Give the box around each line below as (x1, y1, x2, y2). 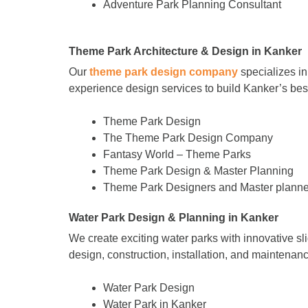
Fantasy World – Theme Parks (103, 148, 251, 160)
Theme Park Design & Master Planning (103, 164, 294, 177)
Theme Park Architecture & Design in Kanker (69, 45, 302, 57)
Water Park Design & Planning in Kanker (69, 211, 278, 223)
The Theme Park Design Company (103, 131, 273, 144)
